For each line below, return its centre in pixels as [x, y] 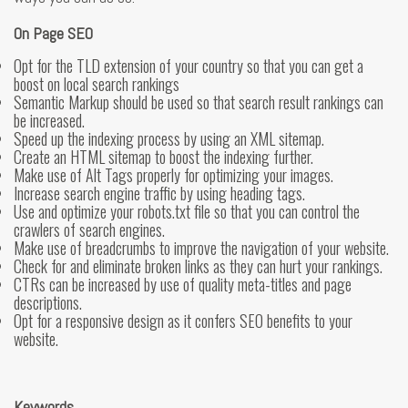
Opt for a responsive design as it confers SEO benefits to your [183, 320]
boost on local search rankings [97, 83]
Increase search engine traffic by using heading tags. [159, 193]
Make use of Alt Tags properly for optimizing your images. [173, 174]
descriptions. [48, 302]
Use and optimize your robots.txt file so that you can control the [187, 211]
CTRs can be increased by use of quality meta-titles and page [183, 284]
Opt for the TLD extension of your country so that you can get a [189, 65]
